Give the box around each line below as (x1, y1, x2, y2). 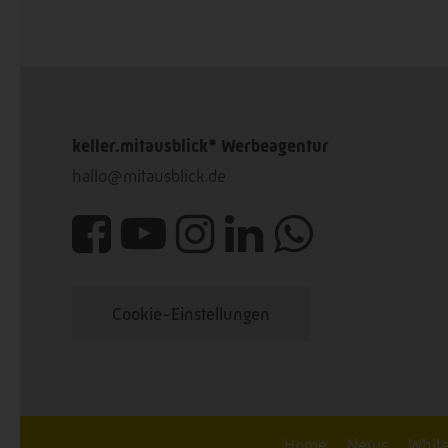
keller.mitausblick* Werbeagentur (72, 135, 329, 156)
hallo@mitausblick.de (72, 165, 226, 186)
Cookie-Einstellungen (112, 303, 270, 324)
